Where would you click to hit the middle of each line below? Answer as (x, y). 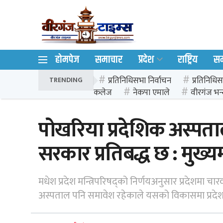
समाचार (109, 60)
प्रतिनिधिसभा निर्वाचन (140, 81)
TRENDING (66, 80)
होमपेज (67, 60)
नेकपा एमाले (152, 93)
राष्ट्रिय (187, 60)
